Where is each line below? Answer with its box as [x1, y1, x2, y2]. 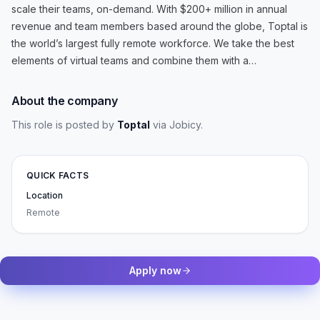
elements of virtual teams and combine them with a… [11, 54, 256, 66]
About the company [11, 94, 118, 108]
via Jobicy [150, 119, 201, 131]
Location [26, 190, 63, 201]
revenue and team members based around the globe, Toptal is [11, 20, 308, 32]
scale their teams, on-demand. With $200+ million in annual [11, 3, 287, 15]
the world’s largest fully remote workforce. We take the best [11, 37, 294, 49]
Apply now [129, 264, 181, 276]
